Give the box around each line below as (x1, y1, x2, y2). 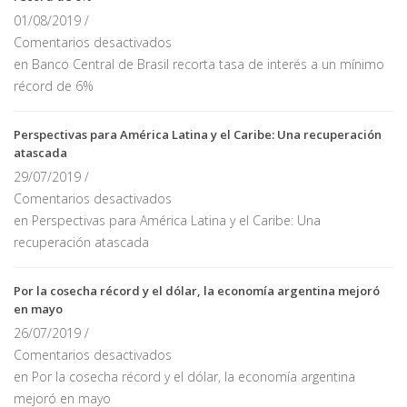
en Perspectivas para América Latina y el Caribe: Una (14, 212, 321, 229)
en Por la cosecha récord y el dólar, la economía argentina (14, 368, 355, 385)
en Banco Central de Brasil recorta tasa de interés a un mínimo (14, 55, 384, 73)
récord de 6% (14, 77, 94, 94)
